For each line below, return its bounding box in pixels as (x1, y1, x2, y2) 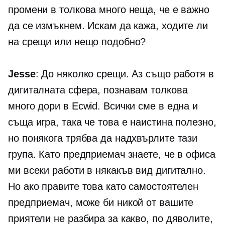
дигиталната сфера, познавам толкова (8, 84, 188, 96)
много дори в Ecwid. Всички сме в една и (8, 100, 198, 112)
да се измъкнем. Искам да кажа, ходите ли (8, 20, 208, 32)
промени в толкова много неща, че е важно (8, 4, 209, 16)
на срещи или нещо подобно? (8, 36, 146, 48)
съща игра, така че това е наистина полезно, (8, 117, 216, 128)
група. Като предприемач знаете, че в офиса (8, 149, 215, 160)
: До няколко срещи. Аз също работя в (35, 68, 214, 80)
